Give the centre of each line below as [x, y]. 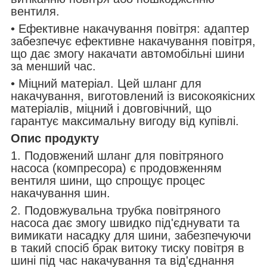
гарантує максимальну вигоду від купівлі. [125, 121]
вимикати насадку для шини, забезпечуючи [131, 235]
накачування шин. [60, 193]
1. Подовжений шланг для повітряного [117, 155]
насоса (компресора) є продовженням [116, 168]
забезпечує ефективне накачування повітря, [133, 41]
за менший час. [53, 66]
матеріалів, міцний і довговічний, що [111, 108]
